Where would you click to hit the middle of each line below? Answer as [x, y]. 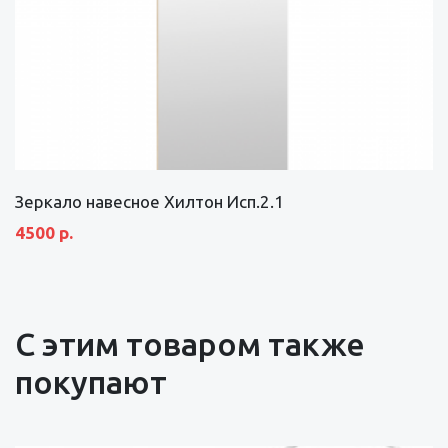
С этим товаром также [190, 343]
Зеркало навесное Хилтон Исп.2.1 [149, 201]
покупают [91, 381]
